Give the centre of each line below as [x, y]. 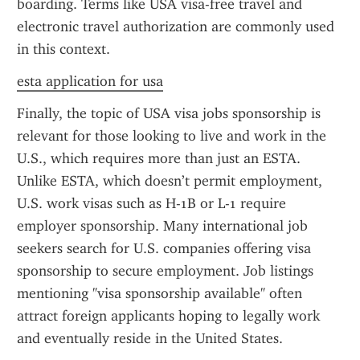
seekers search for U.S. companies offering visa [164, 248]
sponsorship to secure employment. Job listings [165, 271]
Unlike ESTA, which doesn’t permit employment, [170, 181]
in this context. [63, 49]
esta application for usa [90, 81]
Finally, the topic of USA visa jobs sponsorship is [169, 113]
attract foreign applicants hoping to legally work [168, 316]
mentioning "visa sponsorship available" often [160, 293]
